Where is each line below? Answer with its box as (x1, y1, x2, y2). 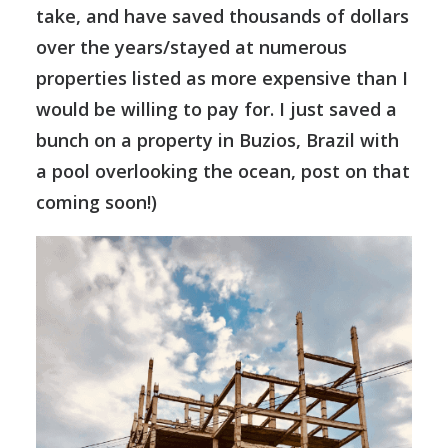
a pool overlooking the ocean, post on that (36, 159, 410, 183)
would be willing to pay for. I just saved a (36, 97, 397, 121)
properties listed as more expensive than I (36, 66, 408, 90)
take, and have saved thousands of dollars (36, 4, 409, 28)
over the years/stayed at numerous (36, 35, 347, 59)
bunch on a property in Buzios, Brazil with (36, 128, 399, 152)
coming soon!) (36, 190, 157, 214)
